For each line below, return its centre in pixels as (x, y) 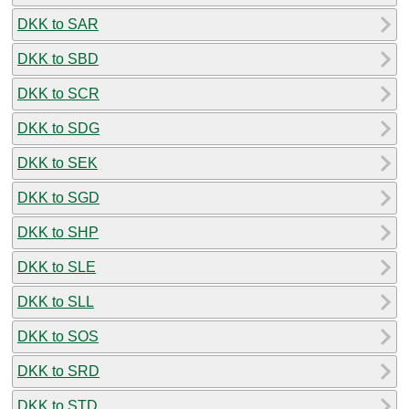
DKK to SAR (58, 24)
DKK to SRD (58, 371)
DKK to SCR (58, 93)
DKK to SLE (57, 267)
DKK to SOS (58, 336)
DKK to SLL (56, 301)
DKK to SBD (58, 58)
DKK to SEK (58, 163)
